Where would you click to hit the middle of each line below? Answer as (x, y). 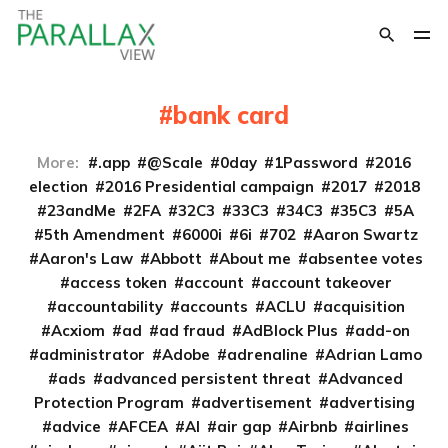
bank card (231, 115)
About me (254, 258)
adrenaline (267, 354)
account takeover (326, 282)
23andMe (81, 210)
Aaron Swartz (365, 234)
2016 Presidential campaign (209, 186)
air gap (244, 426)
